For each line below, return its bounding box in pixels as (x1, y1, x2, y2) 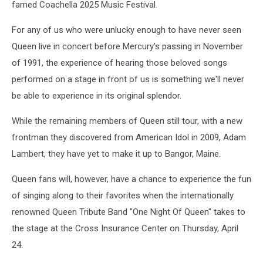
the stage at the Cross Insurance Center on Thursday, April (12, 222, 238, 234)
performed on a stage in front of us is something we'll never (12, 73, 244, 85)
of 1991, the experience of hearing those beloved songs (12, 57, 227, 68)
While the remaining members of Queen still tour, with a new (12, 115, 242, 126)
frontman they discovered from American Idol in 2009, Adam (12, 131, 246, 143)
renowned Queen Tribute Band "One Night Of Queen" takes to (12, 206, 245, 217)
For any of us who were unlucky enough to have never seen (12, 24, 241, 35)
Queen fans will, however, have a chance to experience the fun (12, 173, 251, 184)
